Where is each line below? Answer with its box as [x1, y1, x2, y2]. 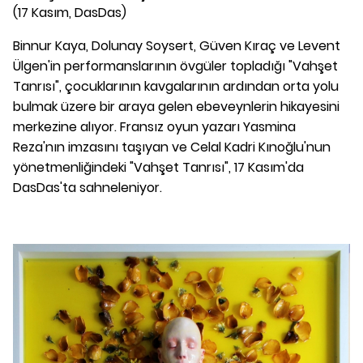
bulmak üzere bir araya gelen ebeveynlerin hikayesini [13, 97, 340, 117]
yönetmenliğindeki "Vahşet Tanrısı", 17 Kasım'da [13, 158, 304, 177]
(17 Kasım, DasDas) [13, 3, 126, 23]
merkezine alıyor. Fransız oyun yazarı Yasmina [13, 117, 296, 137]
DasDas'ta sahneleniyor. [13, 178, 162, 198]
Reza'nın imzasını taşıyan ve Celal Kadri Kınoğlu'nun [13, 138, 331, 157]
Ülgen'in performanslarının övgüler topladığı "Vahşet [13, 57, 338, 76]
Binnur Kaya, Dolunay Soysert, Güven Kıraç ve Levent [13, 36, 340, 56]
